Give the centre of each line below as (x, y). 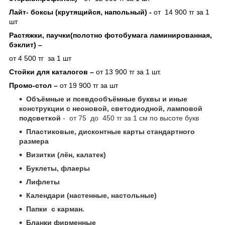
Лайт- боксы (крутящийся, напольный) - (80, 12)
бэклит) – (26, 44)
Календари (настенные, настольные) (91, 195)
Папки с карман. (55, 209)
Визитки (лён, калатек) (66, 154)
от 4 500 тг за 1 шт (40, 58)
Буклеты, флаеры (58, 168)
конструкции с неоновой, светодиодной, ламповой (111, 108)
